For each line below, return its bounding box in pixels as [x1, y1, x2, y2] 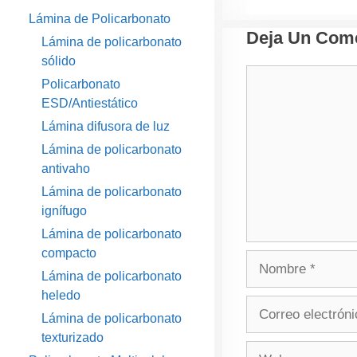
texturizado [41, 331, 104, 344]
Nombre [245, 252, 292, 267]
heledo [41, 288, 80, 302]
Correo [245, 297, 286, 312]
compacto [41, 246, 96, 260]
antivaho [41, 162, 90, 175]
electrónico [245, 317, 311, 332]
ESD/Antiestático [41, 96, 138, 110]
